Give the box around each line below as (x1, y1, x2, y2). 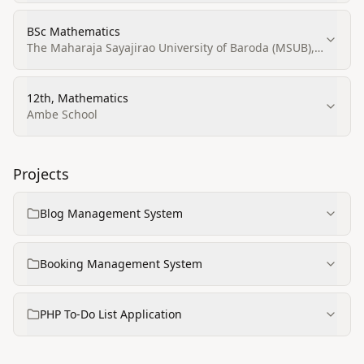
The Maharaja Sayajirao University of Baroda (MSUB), (27, 40, 314, 55)
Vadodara (27, 56, 79, 71)
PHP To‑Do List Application (40, 306, 182, 322)
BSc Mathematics (27, 24, 120, 39)
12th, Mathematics (27, 90, 128, 106)
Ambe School (27, 106, 97, 122)
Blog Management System (40, 206, 183, 221)
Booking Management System (40, 256, 202, 271)
